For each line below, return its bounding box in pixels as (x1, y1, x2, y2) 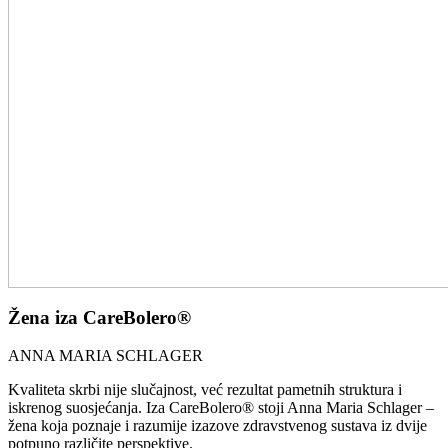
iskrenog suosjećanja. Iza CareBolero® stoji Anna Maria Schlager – (8, 399, 434, 417)
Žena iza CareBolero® (8, 306, 191, 328)
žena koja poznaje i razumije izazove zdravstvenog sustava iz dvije (8, 417, 427, 435)
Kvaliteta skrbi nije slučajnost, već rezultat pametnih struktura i (8, 381, 402, 399)
